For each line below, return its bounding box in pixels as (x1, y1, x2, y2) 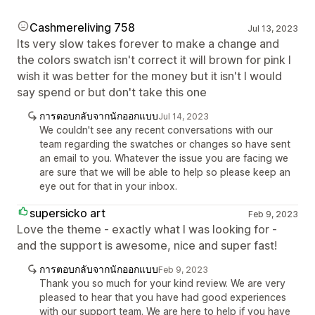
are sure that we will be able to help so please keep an (39, 166, 290, 178)
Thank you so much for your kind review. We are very (39, 277, 285, 289)
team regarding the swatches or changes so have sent (39, 138, 290, 150)
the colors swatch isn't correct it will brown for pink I (17, 53, 291, 67)
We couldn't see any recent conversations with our (39, 124, 273, 136)
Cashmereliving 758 (30, 20, 135, 34)
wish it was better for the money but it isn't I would (17, 69, 282, 83)
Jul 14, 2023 (158, 111, 209, 122)
